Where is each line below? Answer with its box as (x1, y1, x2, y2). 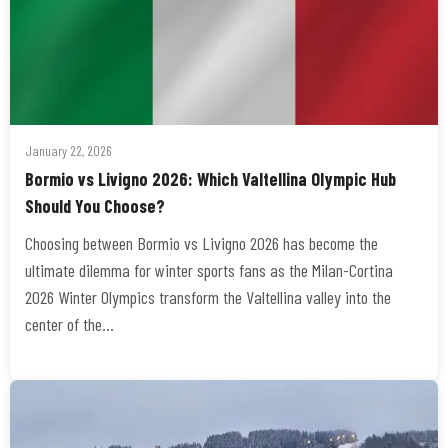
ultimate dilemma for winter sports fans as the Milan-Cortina (25, 259, 393, 281)
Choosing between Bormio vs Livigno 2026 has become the (25, 232, 378, 254)
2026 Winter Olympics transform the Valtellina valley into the (25, 286, 391, 308)
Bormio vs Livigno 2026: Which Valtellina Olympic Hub (25, 168, 396, 190)
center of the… (25, 313, 114, 335)
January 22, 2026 (25, 142, 112, 159)
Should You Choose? (25, 195, 165, 217)
